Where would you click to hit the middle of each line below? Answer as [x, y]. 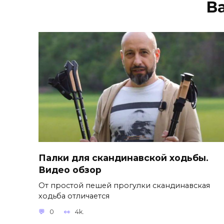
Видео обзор [70, 169]
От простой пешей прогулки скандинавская [124, 185]
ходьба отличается [74, 196]
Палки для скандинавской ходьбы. [123, 157]
